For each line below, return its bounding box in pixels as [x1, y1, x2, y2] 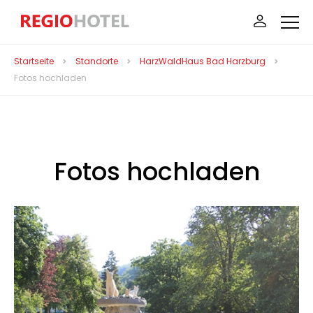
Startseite [14, 55, 54, 67]
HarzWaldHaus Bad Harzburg [140, 55, 265, 67]
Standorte [75, 55, 118, 67]
